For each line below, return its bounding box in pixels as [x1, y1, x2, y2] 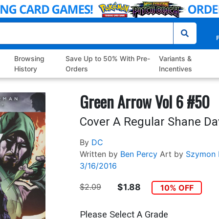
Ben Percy [120, 149, 157, 159]
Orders [65, 65, 88, 73]
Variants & [158, 54, 192, 63]
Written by [79, 149, 118, 159]
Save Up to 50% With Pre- [65, 54, 150, 63]
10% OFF [160, 183, 194, 193]
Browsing [14, 54, 45, 63]
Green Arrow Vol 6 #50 [79, 90, 210, 113]
